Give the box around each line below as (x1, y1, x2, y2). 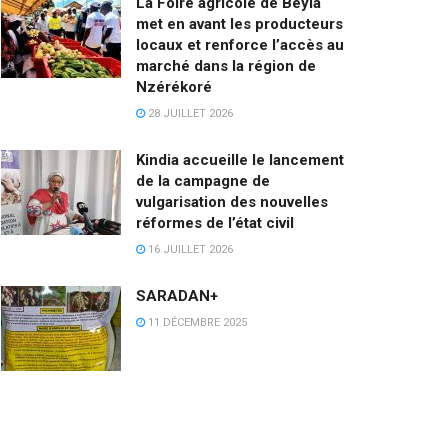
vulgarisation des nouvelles (136, 192, 328, 211)
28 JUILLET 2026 (145, 106, 233, 120)
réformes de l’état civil (136, 213, 294, 232)
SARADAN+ (136, 286, 218, 305)
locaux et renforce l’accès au (136, 35, 344, 54)
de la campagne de (136, 171, 270, 190)
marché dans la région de (136, 56, 316, 75)
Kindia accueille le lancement (136, 150, 344, 169)
